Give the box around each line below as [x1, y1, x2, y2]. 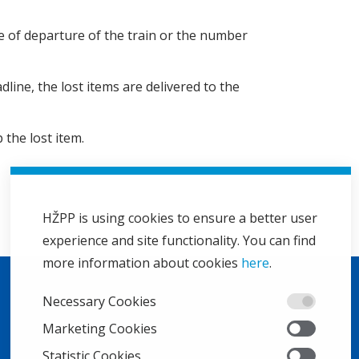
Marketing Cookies [42, 320, 157, 337]
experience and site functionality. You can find [42, 232, 316, 249]
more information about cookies [42, 254, 241, 272]
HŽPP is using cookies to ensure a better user [42, 209, 317, 227]
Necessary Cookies [42, 292, 156, 310]
